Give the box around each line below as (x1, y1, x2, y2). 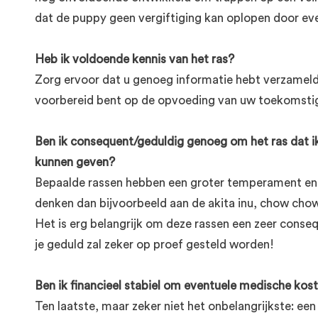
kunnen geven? (35, 156, 115, 168)
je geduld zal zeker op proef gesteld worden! (35, 238, 274, 251)
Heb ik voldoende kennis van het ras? (35, 53, 234, 65)
